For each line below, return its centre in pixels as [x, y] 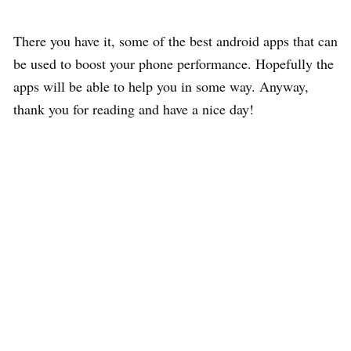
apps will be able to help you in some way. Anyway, [161, 86]
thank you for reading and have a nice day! [134, 109]
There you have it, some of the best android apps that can [175, 40]
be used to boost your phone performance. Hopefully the [174, 63]
